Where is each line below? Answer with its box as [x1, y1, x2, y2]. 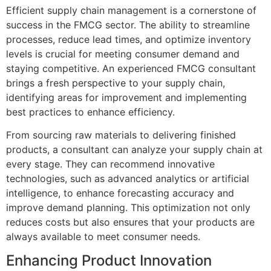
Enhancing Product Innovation [6, 252, 212, 270]
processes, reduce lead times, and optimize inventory [6, 33, 251, 45]
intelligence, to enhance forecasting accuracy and [6, 187, 234, 200]
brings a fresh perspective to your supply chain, [6, 76, 225, 89]
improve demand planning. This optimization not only [6, 201, 250, 214]
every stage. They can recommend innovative [6, 158, 215, 171]
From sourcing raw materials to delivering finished [6, 129, 236, 142]
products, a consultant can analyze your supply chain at [6, 143, 263, 156]
